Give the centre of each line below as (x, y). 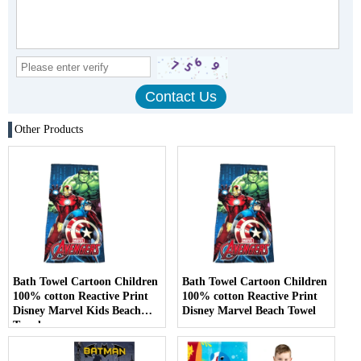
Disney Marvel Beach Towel (249, 311)
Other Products (49, 130)
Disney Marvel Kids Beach (77, 311)
